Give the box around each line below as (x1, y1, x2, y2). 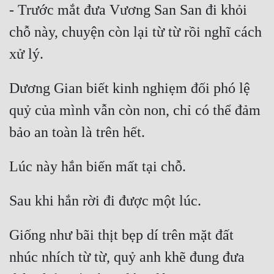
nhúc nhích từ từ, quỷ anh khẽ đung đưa (9, 249, 245, 265)
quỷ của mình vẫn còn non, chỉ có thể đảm (9, 102, 261, 119)
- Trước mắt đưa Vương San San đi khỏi (9, 2, 247, 18)
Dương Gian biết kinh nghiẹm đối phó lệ (9, 80, 250, 97)
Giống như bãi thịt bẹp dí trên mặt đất (9, 227, 234, 243)
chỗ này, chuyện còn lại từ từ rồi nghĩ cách (9, 24, 262, 40)
